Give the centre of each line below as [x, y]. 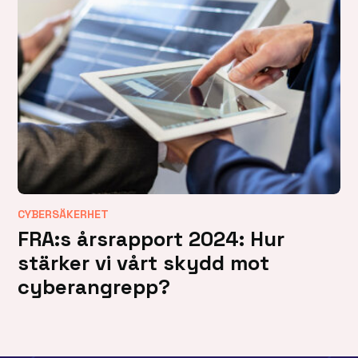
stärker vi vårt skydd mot [144, 263]
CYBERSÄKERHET [64, 215]
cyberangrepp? [94, 287]
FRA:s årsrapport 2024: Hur [151, 239]
